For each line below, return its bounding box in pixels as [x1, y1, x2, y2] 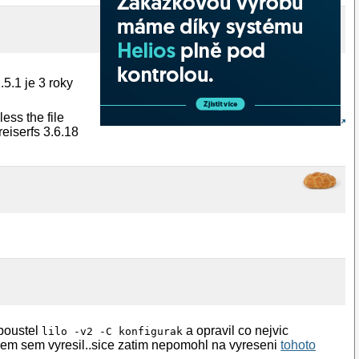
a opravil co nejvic [183, 323, 289, 337]
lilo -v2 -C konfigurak [42, 325, 184, 337]
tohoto [280, 337, 317, 352]
